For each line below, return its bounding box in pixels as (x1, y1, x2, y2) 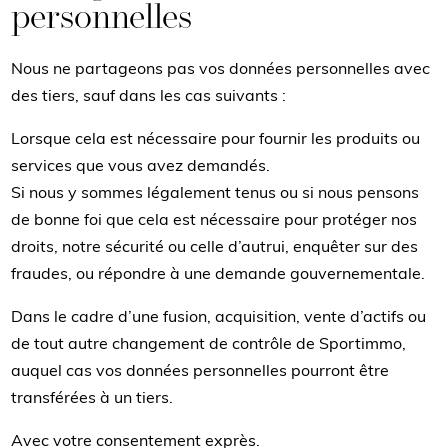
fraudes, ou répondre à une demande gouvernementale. (11, 266, 426, 283)
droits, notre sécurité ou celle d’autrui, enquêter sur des (11, 239, 419, 256)
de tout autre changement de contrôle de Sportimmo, (11, 336, 407, 353)
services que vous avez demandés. (11, 158, 271, 175)
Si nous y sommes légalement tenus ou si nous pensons (11, 185, 420, 202)
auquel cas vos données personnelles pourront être (11, 363, 390, 380)
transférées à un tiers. (11, 390, 174, 407)
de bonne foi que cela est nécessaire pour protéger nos (11, 212, 418, 229)
